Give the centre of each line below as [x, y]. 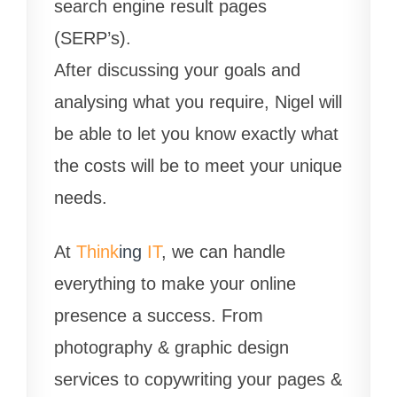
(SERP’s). [93, 38]
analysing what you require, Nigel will [198, 101]
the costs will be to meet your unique [198, 165]
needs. [81, 197]
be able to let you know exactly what [196, 133]
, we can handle [223, 251]
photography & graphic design [171, 347]
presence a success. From [159, 315]
